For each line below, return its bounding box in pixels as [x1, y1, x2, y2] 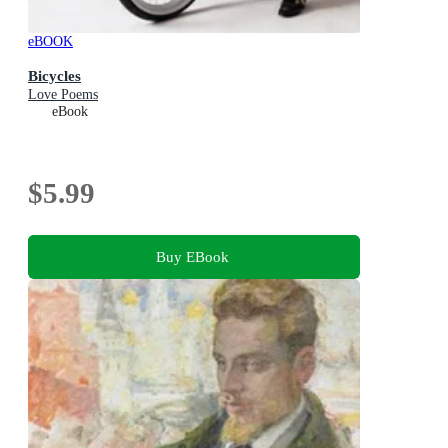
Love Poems [28, 87, 98, 103]
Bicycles [28, 67, 81, 85]
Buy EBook [155, 248, 229, 266]
